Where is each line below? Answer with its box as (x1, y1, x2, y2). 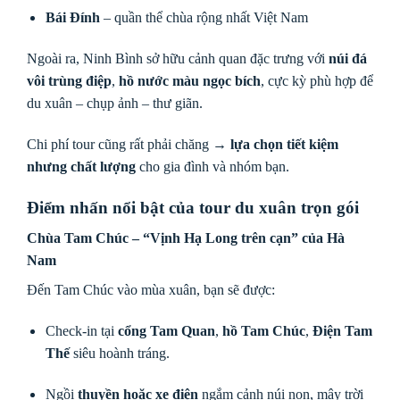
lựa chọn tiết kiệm (230, 136, 338, 152)
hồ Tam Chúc (221, 322, 305, 338)
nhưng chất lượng (27, 158, 136, 174)
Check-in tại (45, 322, 118, 338)
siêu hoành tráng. (69, 345, 170, 361)
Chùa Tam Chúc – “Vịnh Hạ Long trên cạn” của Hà (27, 230, 345, 246)
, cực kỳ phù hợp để (261, 72, 373, 88)
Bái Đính (45, 10, 100, 26)
